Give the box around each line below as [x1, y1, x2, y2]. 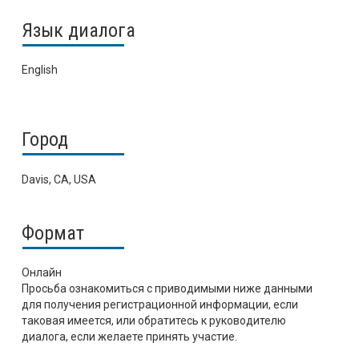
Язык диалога [22, 18, 136, 42]
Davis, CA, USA [22, 172, 97, 186]
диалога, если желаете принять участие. [22, 330, 238, 344]
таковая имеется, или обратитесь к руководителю [22, 314, 287, 328]
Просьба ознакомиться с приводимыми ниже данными [22, 282, 313, 296]
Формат [22, 221, 85, 244]
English [22, 63, 58, 77]
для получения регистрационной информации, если [22, 298, 299, 312]
